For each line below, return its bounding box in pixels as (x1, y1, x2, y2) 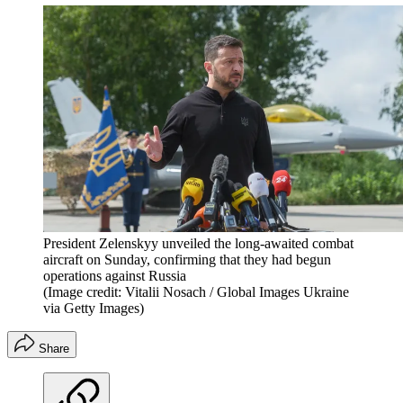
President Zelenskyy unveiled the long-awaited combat (43, 235, 354, 251)
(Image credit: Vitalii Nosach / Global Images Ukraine (43, 283, 349, 300)
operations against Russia (43, 267, 186, 283)
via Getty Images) (43, 300, 144, 316)
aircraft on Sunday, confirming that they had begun (43, 251, 331, 267)
